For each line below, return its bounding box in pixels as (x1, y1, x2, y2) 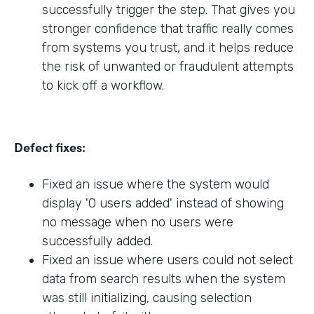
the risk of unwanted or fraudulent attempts (42, 58, 294, 74)
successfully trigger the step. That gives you (42, 1, 295, 18)
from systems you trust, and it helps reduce (42, 39, 294, 55)
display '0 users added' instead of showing (42, 195, 284, 211)
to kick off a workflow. (42, 77, 164, 93)
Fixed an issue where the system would (42, 176, 269, 192)
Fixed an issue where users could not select (42, 252, 293, 268)
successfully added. (42, 233, 153, 249)
